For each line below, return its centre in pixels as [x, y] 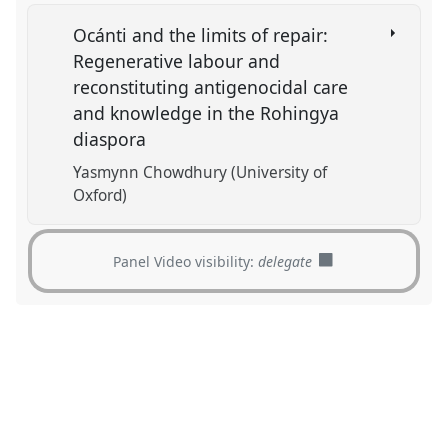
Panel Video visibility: [186, 262]
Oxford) [100, 196]
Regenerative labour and [177, 61]
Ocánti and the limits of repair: [201, 35]
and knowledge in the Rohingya [206, 113]
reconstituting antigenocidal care [211, 87]
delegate [285, 262]
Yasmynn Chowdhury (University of [200, 173]
